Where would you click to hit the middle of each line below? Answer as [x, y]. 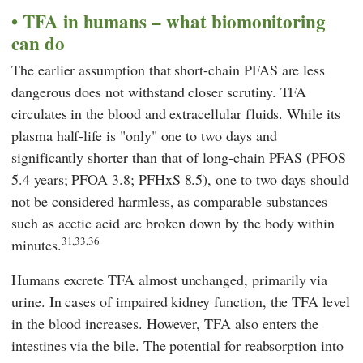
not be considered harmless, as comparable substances [170, 201]
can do [38, 43]
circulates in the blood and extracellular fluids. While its [176, 113]
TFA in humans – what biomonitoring [174, 21]
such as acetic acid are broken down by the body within [173, 222]
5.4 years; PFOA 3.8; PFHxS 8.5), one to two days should [181, 179]
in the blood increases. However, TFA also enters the [165, 323]
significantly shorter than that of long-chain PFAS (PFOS [179, 157]
